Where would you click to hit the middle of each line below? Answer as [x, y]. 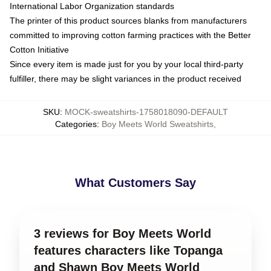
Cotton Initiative [39, 49]
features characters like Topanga [128, 250]
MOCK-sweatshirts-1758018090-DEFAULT [146, 112]
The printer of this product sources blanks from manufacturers [128, 20]
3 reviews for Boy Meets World [122, 233]
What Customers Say [135, 182]
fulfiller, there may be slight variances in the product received [126, 78]
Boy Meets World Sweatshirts [158, 124]
